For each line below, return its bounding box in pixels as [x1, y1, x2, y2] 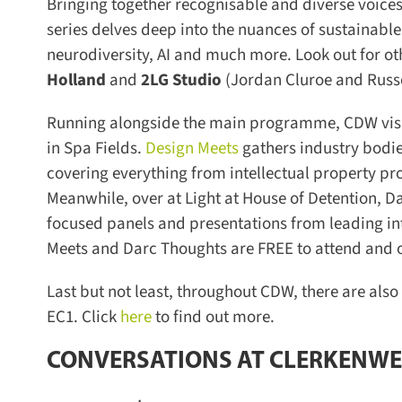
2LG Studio [134, 67, 215, 92]
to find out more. [148, 304, 268, 329]
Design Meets [138, 135, 232, 161]
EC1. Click [39, 304, 110, 329]
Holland [39, 67, 100, 92]
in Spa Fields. [39, 135, 135, 161]
